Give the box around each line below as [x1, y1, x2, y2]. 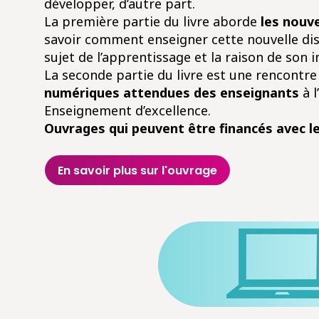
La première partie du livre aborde [44, 13, 261, 30]
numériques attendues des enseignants [44, 84, 299, 101]
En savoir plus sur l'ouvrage [58, 162, 217, 179]
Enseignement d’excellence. [44, 102, 211, 119]
